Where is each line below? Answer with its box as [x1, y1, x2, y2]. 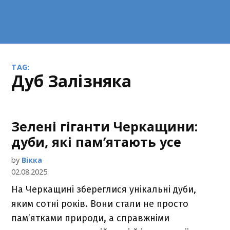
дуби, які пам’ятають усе [11, 133, 182, 150]
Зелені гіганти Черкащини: [11, 118, 198, 135]
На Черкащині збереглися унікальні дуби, [11, 184, 197, 195]
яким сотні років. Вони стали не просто [11, 198, 189, 209]
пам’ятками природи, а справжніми [11, 213, 170, 224]
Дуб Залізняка [24, 70, 132, 92]
